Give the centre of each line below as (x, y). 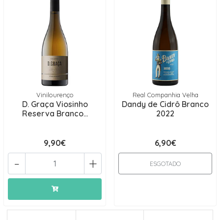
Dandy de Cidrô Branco (165, 104)
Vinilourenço (55, 95)
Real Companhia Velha (165, 95)
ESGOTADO (165, 164)
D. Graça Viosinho (55, 104)
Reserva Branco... (55, 113)
